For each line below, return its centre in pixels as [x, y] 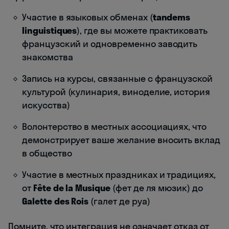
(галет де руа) [119, 201]
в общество [47, 153]
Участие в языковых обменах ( [87, 17]
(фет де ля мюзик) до [156, 188]
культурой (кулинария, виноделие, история [116, 92]
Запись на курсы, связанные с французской [118, 79]
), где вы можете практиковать [142, 31]
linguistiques [50, 31]
